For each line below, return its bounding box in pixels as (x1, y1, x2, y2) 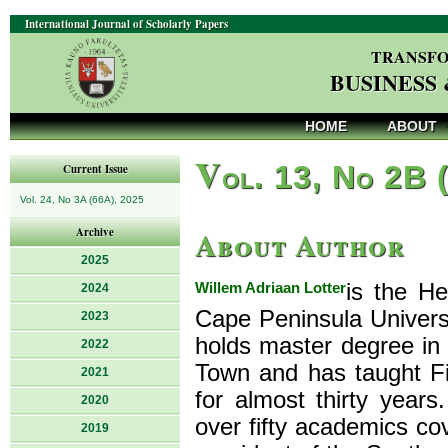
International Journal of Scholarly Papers (25, 16, 228, 32)
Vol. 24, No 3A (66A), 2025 (20, 194, 144, 205)
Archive (76, 224, 114, 240)
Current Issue (62, 161, 128, 177)
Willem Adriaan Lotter (195, 279, 346, 296)
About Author (195, 223, 405, 266)
